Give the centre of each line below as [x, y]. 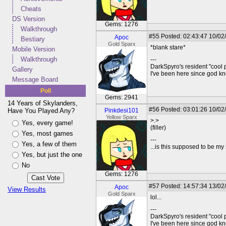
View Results [27, 189]
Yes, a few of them [49, 144]
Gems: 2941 [122, 97]
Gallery [22, 69]
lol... [156, 197]
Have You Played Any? [41, 111]
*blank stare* [168, 47]
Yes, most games [47, 133]
